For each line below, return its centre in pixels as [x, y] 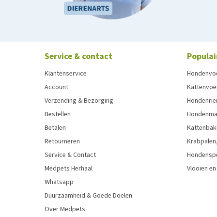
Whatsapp [59, 182]
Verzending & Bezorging [79, 100]
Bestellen [58, 114]
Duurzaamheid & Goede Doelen [88, 195]
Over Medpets [65, 209]
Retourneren [62, 141]
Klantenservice [66, 73]
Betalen [55, 127]
